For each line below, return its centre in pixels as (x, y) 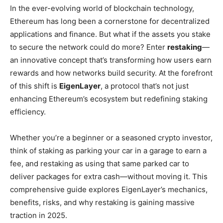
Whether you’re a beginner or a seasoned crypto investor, (111, 138)
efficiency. (28, 112)
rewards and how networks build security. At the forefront (111, 73)
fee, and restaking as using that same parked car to (100, 164)
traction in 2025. (39, 215)
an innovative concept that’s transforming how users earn (111, 60)
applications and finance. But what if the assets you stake (110, 34)
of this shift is (35, 86)
